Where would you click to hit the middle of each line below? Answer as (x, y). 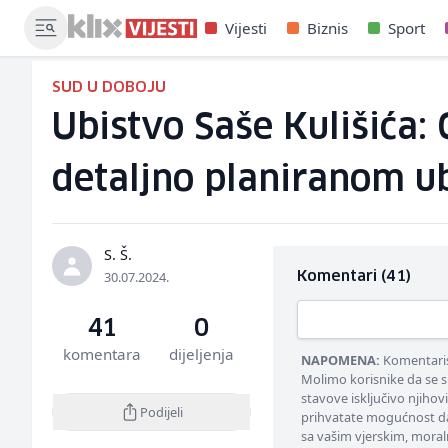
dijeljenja (201, 354)
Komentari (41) (353, 276)
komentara (101, 354)
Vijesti (246, 28)
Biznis (327, 28)
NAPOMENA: (340, 360)
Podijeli (161, 411)
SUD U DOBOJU (109, 87)
